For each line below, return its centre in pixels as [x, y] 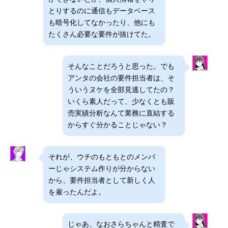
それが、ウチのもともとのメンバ [102, 157]
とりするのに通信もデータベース [102, 11]
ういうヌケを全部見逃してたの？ [121, 90]
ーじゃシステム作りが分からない [102, 168]
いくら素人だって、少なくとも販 [121, 101]
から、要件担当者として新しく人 [102, 180]
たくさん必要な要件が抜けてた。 [102, 34]
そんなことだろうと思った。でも [121, 66]
